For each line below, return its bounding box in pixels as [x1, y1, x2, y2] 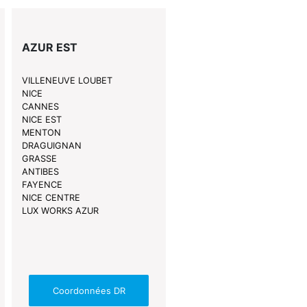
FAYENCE [21, 180, 62, 191]
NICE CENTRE [21, 193, 80, 204]
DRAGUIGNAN [21, 140, 82, 151]
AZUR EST [21, 40, 77, 55]
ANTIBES [21, 167, 59, 177]
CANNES [21, 101, 59, 112]
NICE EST [21, 114, 62, 125]
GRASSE [21, 153, 57, 164]
